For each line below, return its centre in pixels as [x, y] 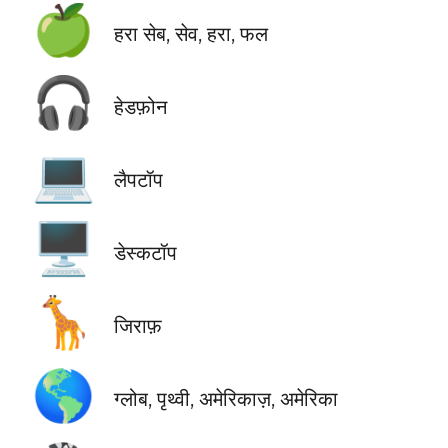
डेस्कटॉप [145, 252]
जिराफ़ [137, 326]
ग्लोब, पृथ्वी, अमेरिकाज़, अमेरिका [225, 399]
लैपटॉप [138, 179]
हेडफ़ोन [140, 106]
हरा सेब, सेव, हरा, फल [190, 33]
